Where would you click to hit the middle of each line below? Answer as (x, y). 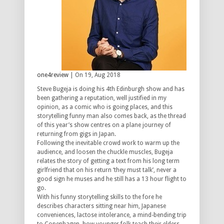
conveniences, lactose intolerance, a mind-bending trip (112, 215)
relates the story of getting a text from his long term (108, 161)
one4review (53, 75)
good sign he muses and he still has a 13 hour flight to (112, 179)
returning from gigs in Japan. (76, 134)
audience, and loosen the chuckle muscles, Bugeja (105, 152)
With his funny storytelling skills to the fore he (99, 197)
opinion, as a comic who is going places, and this (105, 107)
